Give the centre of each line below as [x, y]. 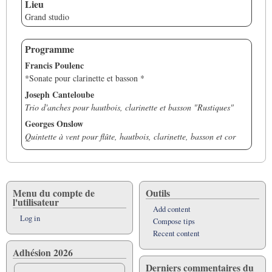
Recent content [176, 234]
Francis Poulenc [54, 66]
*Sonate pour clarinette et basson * [85, 78]
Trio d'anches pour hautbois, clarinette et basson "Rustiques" [129, 107]
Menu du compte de [54, 193]
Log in [30, 219]
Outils [158, 193]
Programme [49, 49]
